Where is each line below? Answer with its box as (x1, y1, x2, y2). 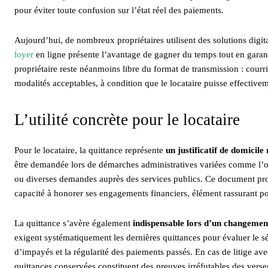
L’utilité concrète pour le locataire (14, 110, 240, 129)
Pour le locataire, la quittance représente (14, 145, 166, 155)
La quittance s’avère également (14, 218, 133, 228)
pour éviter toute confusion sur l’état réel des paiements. (14, 5, 224, 15)
